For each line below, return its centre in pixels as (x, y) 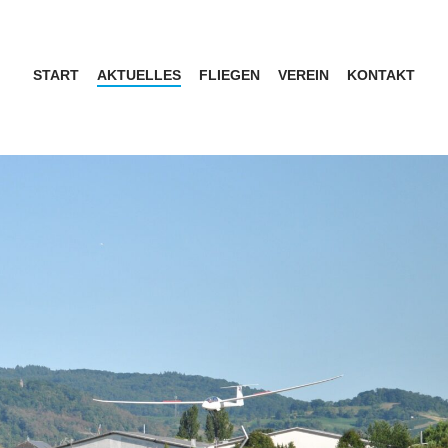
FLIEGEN (229, 75)
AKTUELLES (139, 75)
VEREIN (303, 75)
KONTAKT (381, 75)
